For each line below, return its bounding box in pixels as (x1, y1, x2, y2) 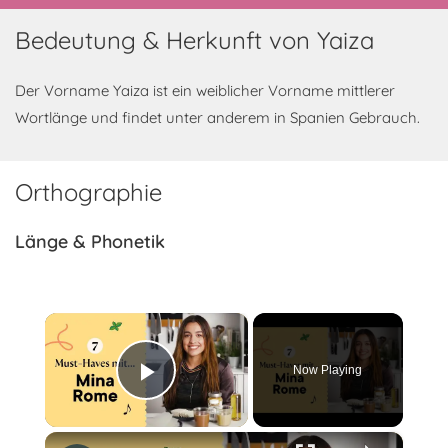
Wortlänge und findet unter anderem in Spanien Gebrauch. (15, 108, 420, 127)
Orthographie (15, 177, 162, 207)
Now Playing (293, 363, 363, 377)
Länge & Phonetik (15, 230, 165, 253)
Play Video (146, 382, 291, 416)
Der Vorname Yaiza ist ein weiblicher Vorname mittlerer (15, 81, 395, 100)
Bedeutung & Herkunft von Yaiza (15, 25, 374, 55)
